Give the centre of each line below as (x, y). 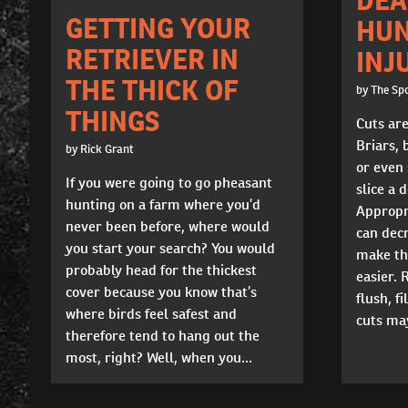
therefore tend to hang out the (163, 335)
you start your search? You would (170, 248)
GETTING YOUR (158, 28)
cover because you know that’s (161, 291)
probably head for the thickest (161, 270)
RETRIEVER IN (152, 59)
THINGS (112, 121)
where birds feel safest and (151, 313)
